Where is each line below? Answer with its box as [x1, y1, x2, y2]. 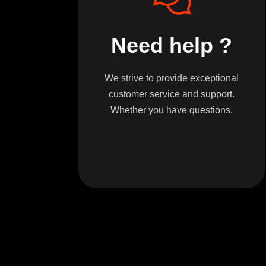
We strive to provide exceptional [104, 73, 239, 84]
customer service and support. [109, 89, 235, 100]
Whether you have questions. [110, 105, 233, 116]
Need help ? [111, 33, 232, 58]
